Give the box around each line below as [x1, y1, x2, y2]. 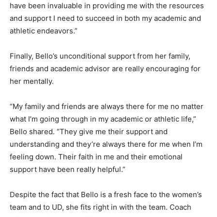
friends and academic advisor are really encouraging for [10, 63, 201, 73]
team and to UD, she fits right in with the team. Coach [10, 202, 191, 212]
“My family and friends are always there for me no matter [10, 101, 203, 111]
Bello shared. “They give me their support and [10, 126, 168, 136]
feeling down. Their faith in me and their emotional [10, 152, 183, 161]
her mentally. [10, 76, 54, 86]
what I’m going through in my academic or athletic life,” [10, 114, 196, 124]
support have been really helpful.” [10, 164, 125, 174]
